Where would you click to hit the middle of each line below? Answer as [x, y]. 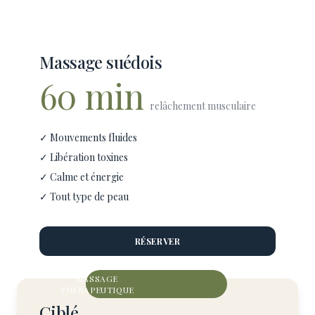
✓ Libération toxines [84, 157]
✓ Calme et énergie [82, 177]
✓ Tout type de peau [84, 197]
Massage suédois [101, 62]
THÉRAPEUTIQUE [97, 290]
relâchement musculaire [203, 106]
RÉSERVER [157, 241]
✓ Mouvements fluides [88, 137]
